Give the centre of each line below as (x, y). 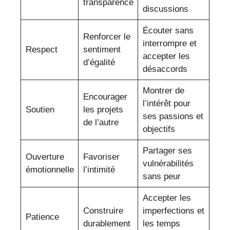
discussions (165, 9)
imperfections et (173, 210)
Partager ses (167, 150)
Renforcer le (107, 36)
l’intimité (99, 169)
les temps (161, 223)
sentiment (102, 49)
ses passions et (173, 116)
